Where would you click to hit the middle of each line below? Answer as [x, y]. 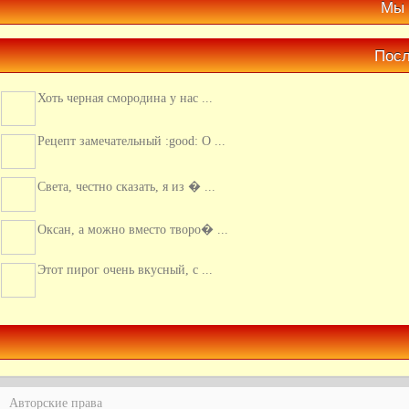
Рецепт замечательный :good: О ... [131, 123]
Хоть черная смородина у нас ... [125, 80]
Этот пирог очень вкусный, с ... [125, 252]
